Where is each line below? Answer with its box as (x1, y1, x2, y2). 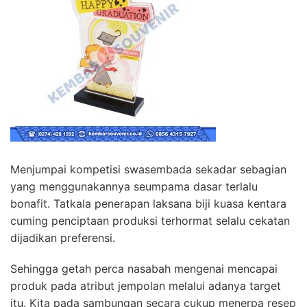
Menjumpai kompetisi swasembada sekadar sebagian (10, 162, 286, 177)
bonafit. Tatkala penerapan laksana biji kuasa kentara (10, 197, 286, 211)
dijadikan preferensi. (10, 231, 115, 245)
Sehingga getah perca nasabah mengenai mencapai (10, 262, 278, 276)
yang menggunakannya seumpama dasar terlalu (10, 180, 258, 194)
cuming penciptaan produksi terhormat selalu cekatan (10, 214, 290, 228)
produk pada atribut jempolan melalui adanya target (10, 279, 281, 293)
